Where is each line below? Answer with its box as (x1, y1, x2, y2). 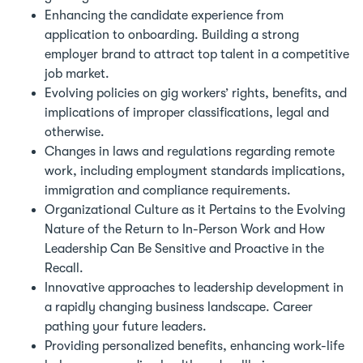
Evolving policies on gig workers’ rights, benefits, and (45, 85, 347, 100)
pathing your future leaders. (45, 318, 207, 334)
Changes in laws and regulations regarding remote (45, 143, 335, 159)
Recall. (45, 260, 83, 275)
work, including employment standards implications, (45, 163, 345, 178)
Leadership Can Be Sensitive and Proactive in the (45, 241, 324, 256)
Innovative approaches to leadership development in (45, 280, 344, 295)
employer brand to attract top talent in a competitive (45, 46, 349, 62)
